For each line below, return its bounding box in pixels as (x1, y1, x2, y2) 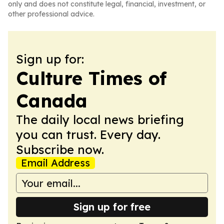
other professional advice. (8, 9, 94, 18)
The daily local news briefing (16, 112, 184, 127)
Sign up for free (73, 200, 150, 213)
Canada (16, 89, 87, 112)
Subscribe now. (16, 142, 104, 157)
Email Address (21, 156, 90, 169)
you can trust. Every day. (16, 127, 160, 142)
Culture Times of (16, 67, 166, 89)
